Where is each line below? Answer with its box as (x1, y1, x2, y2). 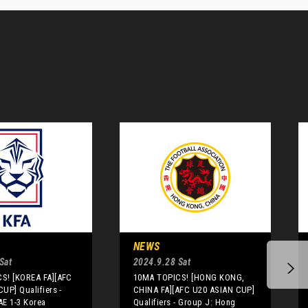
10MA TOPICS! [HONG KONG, (133, 272, 245, 283)
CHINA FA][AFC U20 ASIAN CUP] (133, 285, 255, 295)
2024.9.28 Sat (133, 256, 191, 267)
